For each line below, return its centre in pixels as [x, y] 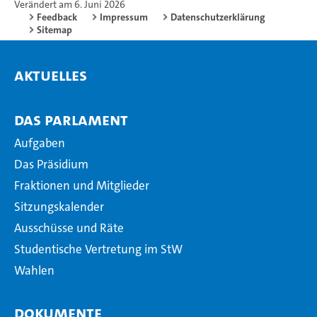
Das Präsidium [51, 165]
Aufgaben [40, 143]
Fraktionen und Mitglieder [82, 186]
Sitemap [54, 30]
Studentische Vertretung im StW [98, 249]
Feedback [57, 17]
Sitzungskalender [59, 207]
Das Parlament [71, 120]
